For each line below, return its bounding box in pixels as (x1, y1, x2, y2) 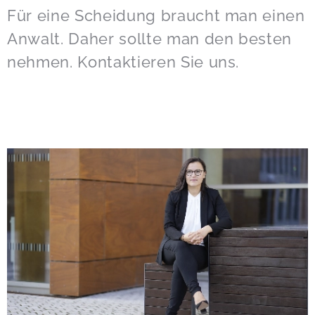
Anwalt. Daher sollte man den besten (7, 30, 292, 48)
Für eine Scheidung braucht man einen (7, 6, 305, 25)
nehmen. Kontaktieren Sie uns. (7, 53, 240, 71)
